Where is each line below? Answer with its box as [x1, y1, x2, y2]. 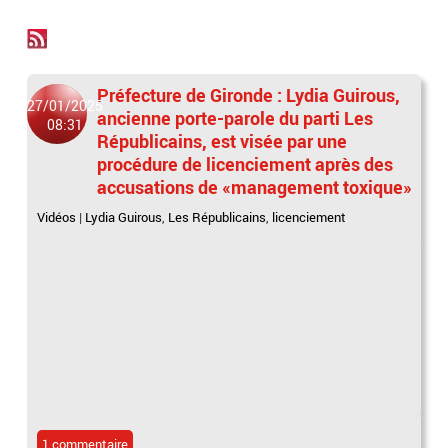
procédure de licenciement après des [97, 152, 394, 176]
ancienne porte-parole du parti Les [97, 106, 374, 130]
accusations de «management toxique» [97, 175, 413, 199]
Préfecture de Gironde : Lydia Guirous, [97, 83, 401, 107]
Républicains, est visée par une [97, 129, 348, 153]
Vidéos [37, 208, 77, 226]
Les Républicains [168, 208, 267, 226]
